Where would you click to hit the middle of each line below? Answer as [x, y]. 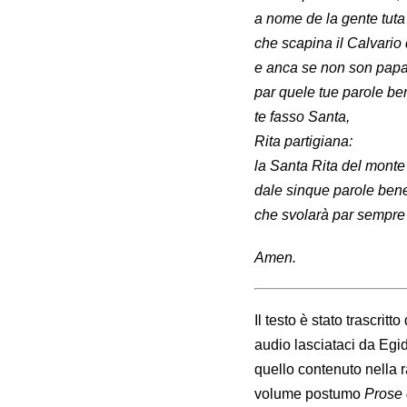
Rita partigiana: [303, 142]
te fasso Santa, [302, 117]
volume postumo [309, 394]
